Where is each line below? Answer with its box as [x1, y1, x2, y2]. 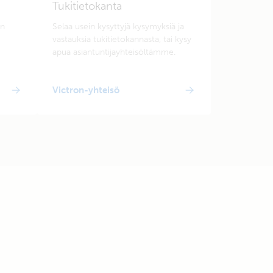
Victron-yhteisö [52, 85, 119, 96]
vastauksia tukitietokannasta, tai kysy [52, 34, 191, 44]
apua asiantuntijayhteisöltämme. [52, 47, 175, 57]
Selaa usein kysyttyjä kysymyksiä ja [52, 21, 184, 32]
